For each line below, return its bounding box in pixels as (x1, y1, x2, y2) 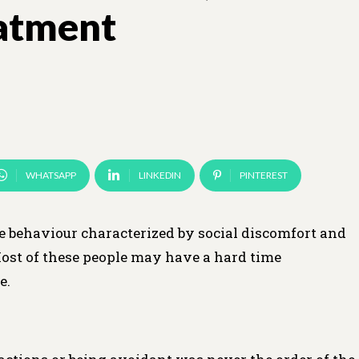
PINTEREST (240, 168, 288, 181)
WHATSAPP (26, 168, 76, 181)
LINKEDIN (139, 168, 181, 181)
